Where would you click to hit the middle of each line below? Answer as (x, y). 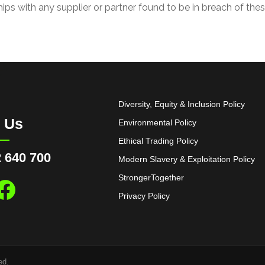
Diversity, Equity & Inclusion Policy (182, 104)
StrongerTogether (151, 177)
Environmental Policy (157, 122)
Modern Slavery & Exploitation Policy (187, 159)
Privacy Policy (144, 195)
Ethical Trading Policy (158, 140)
